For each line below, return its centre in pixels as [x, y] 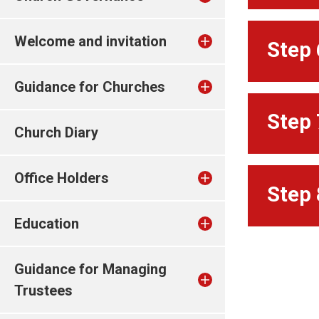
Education [47, 224]
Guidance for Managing [90, 269]
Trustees [43, 291]
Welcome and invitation [90, 41]
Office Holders [62, 178]
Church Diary [56, 132]
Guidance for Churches [90, 87]
